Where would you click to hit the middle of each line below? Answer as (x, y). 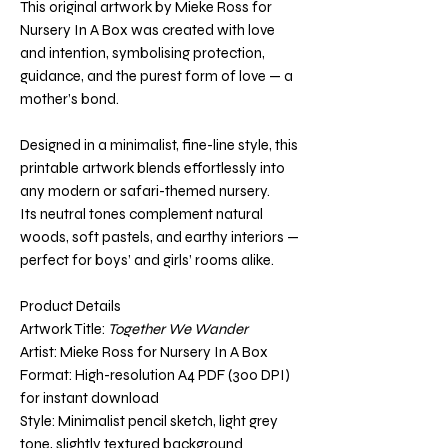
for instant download (89, 398)
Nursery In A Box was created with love (147, 30)
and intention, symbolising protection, (142, 53)
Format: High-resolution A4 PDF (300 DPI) (155, 375)
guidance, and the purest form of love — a (156, 76)
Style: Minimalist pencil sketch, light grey (149, 421)
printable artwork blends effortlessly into (152, 168)
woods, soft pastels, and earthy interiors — (159, 237)
